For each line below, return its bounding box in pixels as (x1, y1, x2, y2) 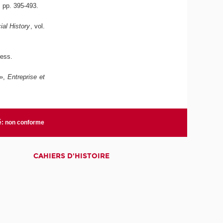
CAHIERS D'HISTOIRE (33, 151, 110, 160)
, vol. (30, 22, 45, 30)
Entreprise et (7, 73, 45, 81)
